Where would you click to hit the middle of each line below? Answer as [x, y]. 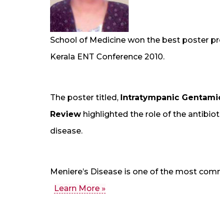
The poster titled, [85, 98]
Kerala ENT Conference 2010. [107, 57]
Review [66, 114]
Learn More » [80, 189]
